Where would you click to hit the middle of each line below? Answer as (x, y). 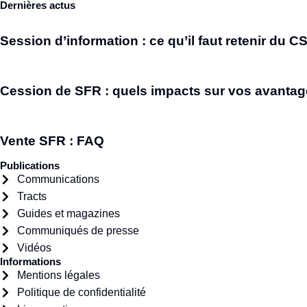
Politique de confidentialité (82, 292)
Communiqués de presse (78, 231)
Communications (58, 179)
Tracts (32, 196)
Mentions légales (59, 275)
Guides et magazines (69, 213)
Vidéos (34, 248)
